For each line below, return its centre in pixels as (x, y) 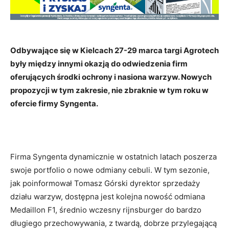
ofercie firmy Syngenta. (54, 103)
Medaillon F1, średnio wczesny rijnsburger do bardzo (106, 210)
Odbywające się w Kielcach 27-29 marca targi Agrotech (114, 50)
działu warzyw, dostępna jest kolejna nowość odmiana (108, 196)
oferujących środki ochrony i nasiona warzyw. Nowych (111, 77)
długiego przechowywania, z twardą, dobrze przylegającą (113, 223)
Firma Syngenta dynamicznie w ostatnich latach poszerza (113, 156)
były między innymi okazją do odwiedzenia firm (99, 63)
